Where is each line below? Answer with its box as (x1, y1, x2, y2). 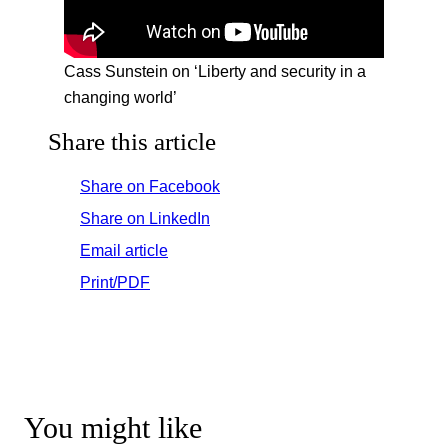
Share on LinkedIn (80, 208, 210, 227)
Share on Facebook (80, 176, 220, 195)
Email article (80, 240, 168, 259)
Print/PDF (80, 272, 150, 291)
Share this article (48, 127, 216, 155)
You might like (24, 410, 202, 445)
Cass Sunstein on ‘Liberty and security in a (64, 61, 366, 80)
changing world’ (64, 87, 177, 106)
